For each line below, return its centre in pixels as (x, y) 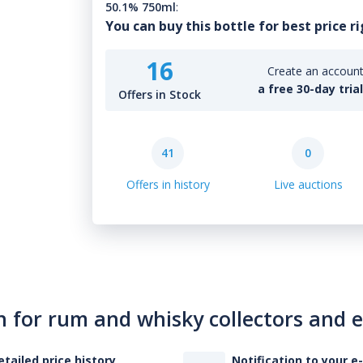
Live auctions (308, 184)
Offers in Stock (160, 94)
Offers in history (168, 184)
